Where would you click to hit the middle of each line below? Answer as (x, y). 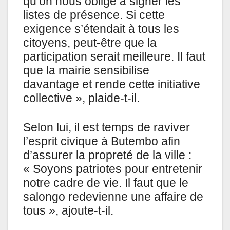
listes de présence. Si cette (94, 15)
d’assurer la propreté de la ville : (107, 155)
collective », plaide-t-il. (81, 98)
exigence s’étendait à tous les (101, 29)
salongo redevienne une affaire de (113, 197)
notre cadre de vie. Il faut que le (106, 183)
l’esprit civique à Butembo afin (102, 141)
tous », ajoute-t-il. (68, 211)
